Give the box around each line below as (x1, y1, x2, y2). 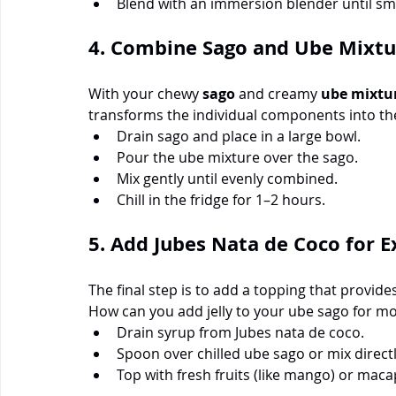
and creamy (235, 83, 321, 103)
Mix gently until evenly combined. (117, 168, 338, 188)
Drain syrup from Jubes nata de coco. (117, 322, 364, 342)
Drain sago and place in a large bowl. (117, 126, 361, 146)
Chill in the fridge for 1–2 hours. (117, 189, 325, 209)
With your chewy (88, 83, 202, 103)
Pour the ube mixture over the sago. (117, 147, 358, 167)
